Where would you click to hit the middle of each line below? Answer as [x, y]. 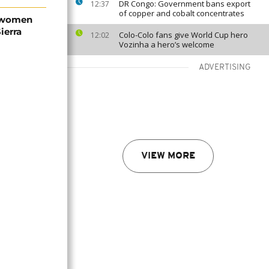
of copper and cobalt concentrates [182, 13]
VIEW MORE [168, 156]
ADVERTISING [225, 68]
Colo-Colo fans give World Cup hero [183, 35]
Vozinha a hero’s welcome [167, 44]
